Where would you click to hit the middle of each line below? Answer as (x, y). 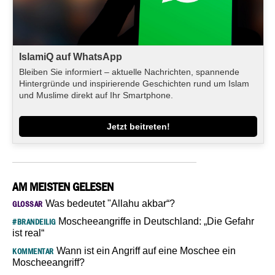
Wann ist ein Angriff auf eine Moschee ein (145, 250)
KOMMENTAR (33, 251)
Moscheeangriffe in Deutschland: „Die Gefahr (155, 221)
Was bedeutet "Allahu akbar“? (109, 203)
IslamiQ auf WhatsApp (71, 56)
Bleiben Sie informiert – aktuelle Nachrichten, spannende (129, 72)
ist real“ (28, 233)
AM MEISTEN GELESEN (63, 186)
